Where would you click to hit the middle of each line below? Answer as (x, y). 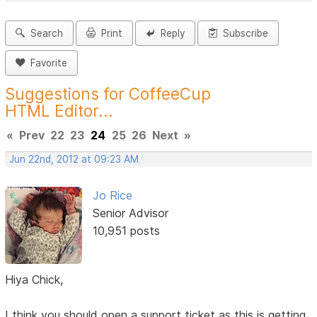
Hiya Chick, (34, 279)
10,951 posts (126, 231)
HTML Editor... (59, 111)
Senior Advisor (130, 213)
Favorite (46, 63)
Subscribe (243, 34)
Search (44, 34)
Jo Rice (112, 196)
